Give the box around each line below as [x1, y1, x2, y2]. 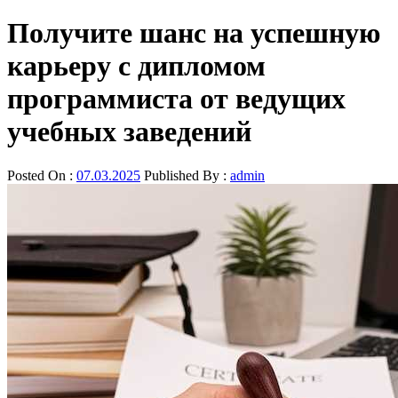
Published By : [140, 167, 230, 183]
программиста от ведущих [7, 83, 346, 115]
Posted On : [7, 167, 76, 183]
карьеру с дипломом [7, 50, 266, 83]
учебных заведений [7, 115, 251, 148]
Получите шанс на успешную [7, 17, 380, 50]
